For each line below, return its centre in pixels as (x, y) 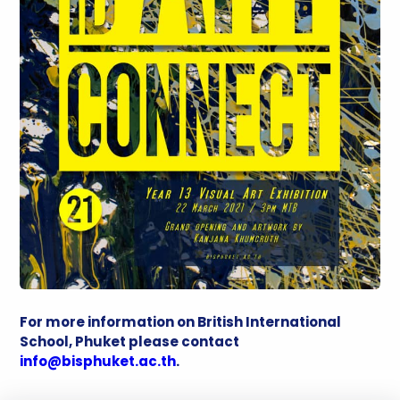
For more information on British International (181, 321)
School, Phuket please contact (130, 341)
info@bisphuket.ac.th (98, 361)
